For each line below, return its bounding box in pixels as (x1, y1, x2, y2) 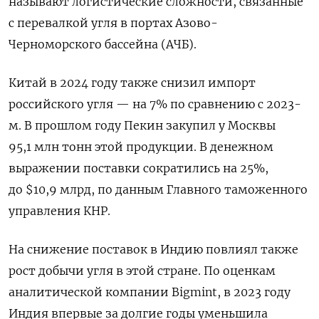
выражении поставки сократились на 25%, (9, 160, 268, 175)
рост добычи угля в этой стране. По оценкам (9, 263, 276, 278)
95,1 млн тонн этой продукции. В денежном (9, 139, 273, 154)
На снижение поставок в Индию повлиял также (9, 241, 298, 256)
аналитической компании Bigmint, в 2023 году (9, 284, 291, 299)
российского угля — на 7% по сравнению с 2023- (9, 96, 301, 111)
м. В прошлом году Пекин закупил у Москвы (9, 117, 276, 132)
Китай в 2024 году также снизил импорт (9, 75, 256, 90)
